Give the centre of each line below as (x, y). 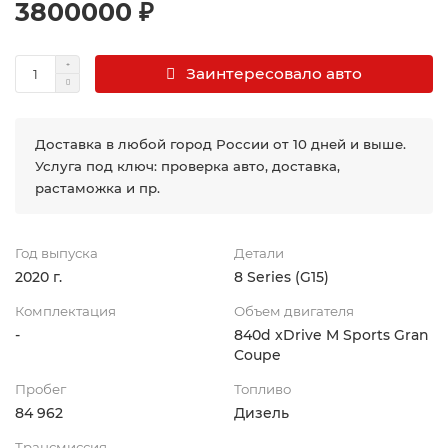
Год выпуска (56, 252)
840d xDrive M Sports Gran (331, 334)
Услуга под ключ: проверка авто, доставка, (187, 165)
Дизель (261, 412)
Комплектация (65, 310)
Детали (259, 252)
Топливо (262, 388)
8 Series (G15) (281, 276)
